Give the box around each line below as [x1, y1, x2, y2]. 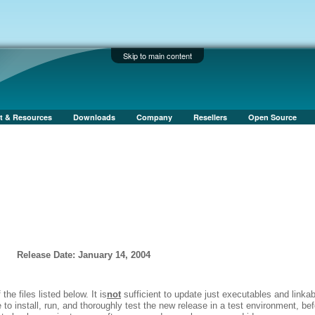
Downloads [73, 112, 115, 122]
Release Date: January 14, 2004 [16, 250, 150, 261]
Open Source [248, 112, 297, 122]
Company [136, 112, 172, 122]
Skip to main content [123, 50, 192, 61]
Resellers [193, 112, 227, 122]
